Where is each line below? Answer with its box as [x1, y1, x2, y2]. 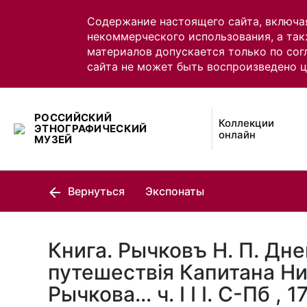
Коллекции [219, 116, 275, 130]
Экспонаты [145, 184, 204, 198]
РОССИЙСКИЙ [34, 111, 112, 124]
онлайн [219, 128, 256, 141]
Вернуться [65, 184, 125, 198]
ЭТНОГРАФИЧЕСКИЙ [34, 122, 147, 135]
